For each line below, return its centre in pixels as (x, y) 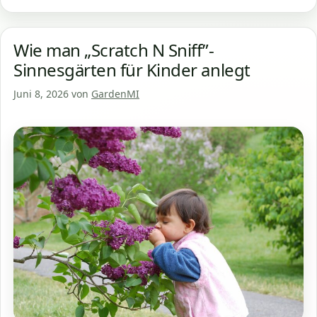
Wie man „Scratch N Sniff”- (114, 50)
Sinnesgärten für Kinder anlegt (132, 69)
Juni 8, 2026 (41, 93)
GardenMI (115, 93)
